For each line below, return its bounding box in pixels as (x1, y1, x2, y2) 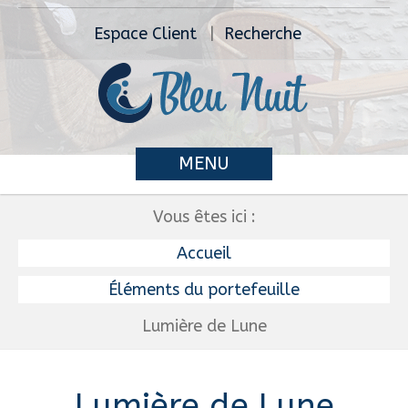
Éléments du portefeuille (108, 280, 300, 300)
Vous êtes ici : (152, 207, 256, 227)
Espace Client (93, 24, 197, 44)
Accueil (177, 243, 231, 263)
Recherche (223, 24, 301, 44)
